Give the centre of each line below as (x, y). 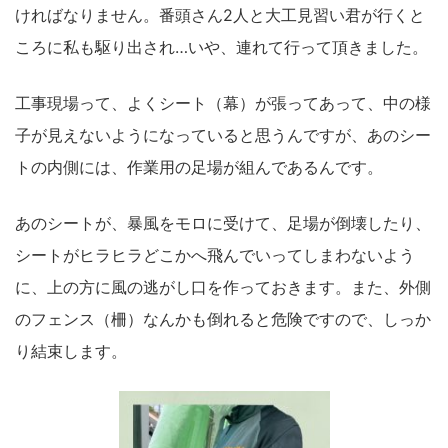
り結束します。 (71, 351)
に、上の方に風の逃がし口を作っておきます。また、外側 (223, 287)
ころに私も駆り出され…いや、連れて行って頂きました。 (221, 47)
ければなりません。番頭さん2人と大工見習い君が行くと (220, 15)
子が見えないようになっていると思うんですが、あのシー (223, 135)
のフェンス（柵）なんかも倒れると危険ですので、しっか (223, 319)
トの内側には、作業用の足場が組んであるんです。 (199, 167)
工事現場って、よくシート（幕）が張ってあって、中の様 (223, 103)
